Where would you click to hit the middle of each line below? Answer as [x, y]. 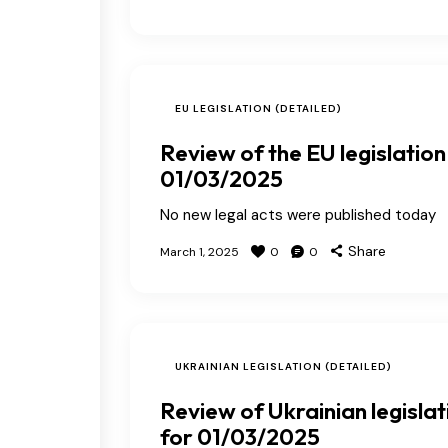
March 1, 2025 [199, 251]
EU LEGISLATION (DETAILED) [258, 108]
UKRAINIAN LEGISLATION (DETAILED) [283, 366]
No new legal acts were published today [298, 214]
